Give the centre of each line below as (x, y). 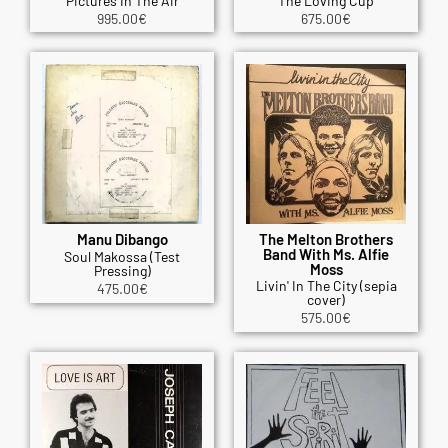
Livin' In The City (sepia (326, 286)
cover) (326, 300)
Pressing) (122, 271)
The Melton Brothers (326, 239)
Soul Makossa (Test (122, 257)
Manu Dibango (122, 239)
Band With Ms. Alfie (326, 254)
